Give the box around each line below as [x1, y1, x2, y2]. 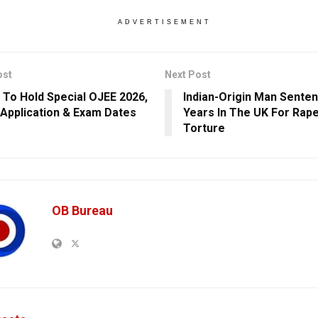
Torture [182, 121, 225, 136]
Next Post [164, 69, 211, 81]
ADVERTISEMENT [117, 18, 212, 26]
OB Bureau [52, 203, 113, 219]
